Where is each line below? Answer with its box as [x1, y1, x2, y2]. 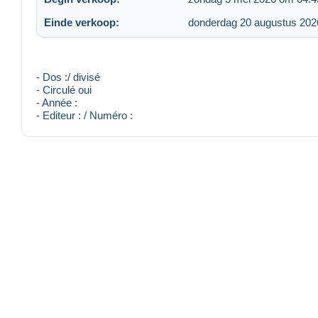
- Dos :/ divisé [36, 71, 100, 84]
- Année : [36, 97, 77, 109]
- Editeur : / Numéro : [36, 109, 133, 122]
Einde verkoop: [44, 16, 119, 28]
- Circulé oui [36, 84, 92, 97]
